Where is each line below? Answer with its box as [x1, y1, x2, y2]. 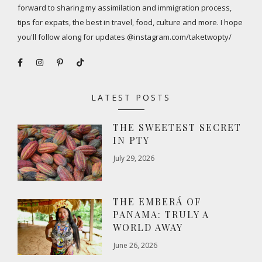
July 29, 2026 [113, 153, 155, 163]
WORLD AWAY [113, 220, 184, 233]
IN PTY [113, 133, 150, 146]
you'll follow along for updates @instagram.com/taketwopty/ [18, 31, 232, 42]
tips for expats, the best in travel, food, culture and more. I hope [18, 16, 243, 27]
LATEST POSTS [91, 91, 171, 103]
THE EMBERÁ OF [113, 195, 202, 208]
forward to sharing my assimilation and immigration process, [18, 2, 232, 13]
